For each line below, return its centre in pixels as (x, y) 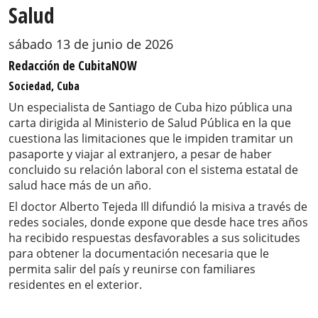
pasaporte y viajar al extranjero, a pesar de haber (140, 154)
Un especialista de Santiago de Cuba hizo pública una (150, 108)
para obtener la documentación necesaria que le (139, 254)
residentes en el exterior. (75, 285)
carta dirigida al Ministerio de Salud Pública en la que (150, 123)
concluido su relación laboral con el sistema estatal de (153, 170)
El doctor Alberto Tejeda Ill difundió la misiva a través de (158, 207)
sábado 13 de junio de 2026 (91, 44)
